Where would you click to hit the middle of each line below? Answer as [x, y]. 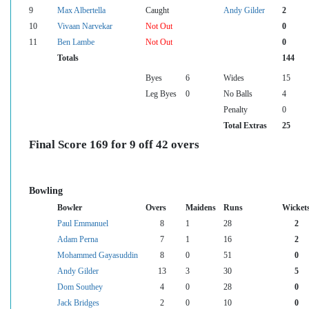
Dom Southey [80, 287]
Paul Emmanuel [83, 223]
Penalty [236, 109]
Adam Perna [78, 239]
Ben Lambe [76, 42]
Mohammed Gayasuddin [98, 255]
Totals [68, 58]
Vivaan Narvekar [85, 26]
